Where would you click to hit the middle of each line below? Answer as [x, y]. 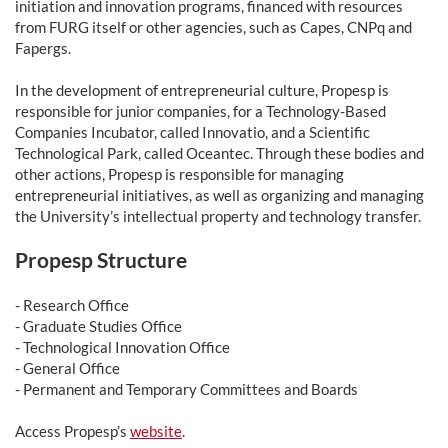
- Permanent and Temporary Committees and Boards [186, 388]
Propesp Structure [101, 260]
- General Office [67, 367]
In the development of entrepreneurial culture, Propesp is [202, 90]
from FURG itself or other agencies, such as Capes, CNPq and [213, 27]
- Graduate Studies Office [98, 325]
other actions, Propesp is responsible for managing [179, 174]
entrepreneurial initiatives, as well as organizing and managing [219, 195]
